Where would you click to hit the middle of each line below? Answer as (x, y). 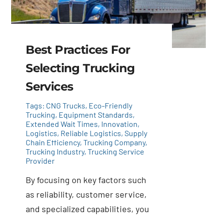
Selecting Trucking (80, 68)
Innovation (120, 124)
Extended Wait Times (62, 124)
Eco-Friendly (111, 105)
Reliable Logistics (91, 133)
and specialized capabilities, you (88, 209)
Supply (136, 133)
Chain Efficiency (53, 142)
